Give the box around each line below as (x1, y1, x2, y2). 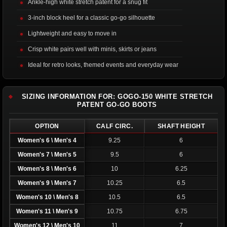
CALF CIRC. (96, 123, 133, 130)
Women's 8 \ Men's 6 (18, 165, 77, 173)
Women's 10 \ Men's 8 (16, 194, 79, 201)
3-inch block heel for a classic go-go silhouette (28, 14, 155, 22)
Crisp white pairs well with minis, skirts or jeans (28, 46, 157, 53)
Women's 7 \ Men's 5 (18, 151, 77, 159)
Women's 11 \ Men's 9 (16, 208, 78, 215)
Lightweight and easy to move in (28, 30, 117, 37)
